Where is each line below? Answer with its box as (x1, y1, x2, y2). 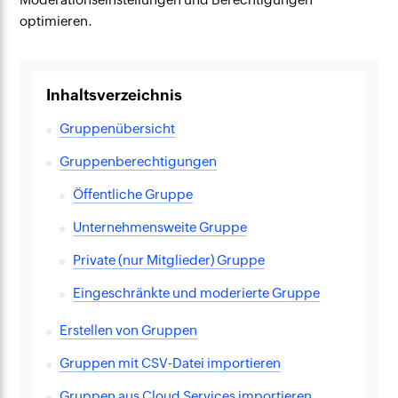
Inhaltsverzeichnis (46, 86, 183, 104)
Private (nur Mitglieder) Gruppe (73, 252, 266, 267)
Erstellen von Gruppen (60, 322, 198, 338)
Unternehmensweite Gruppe (73, 219, 248, 235)
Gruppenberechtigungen (60, 154, 218, 169)
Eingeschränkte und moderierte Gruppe (73, 285, 321, 300)
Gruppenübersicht (60, 121, 176, 136)
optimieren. (20, 13, 93, 28)
